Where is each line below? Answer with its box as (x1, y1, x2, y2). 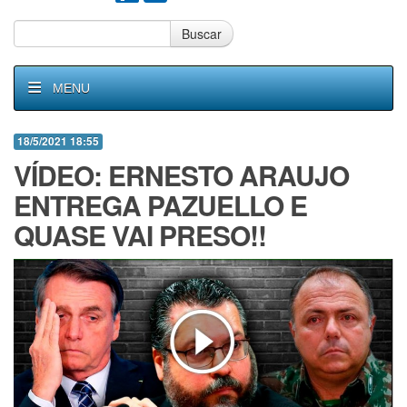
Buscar (182, 25, 222, 43)
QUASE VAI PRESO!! (14, 215, 266, 254)
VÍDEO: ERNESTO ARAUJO (14, 155, 349, 194)
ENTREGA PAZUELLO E (14, 185, 307, 224)
